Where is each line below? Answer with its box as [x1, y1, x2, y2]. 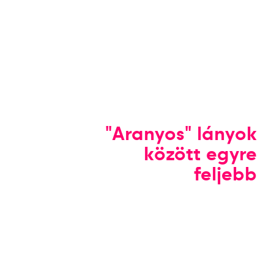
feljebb [194, 162, 257, 186]
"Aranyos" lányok [105, 122, 257, 146]
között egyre [144, 142, 257, 166]
